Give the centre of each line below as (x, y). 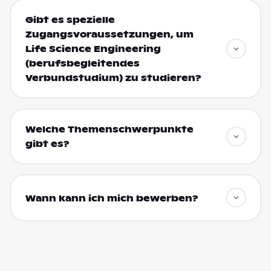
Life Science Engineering (93, 49)
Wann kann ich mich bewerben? (112, 198)
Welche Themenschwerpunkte (109, 130)
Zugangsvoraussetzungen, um (109, 35)
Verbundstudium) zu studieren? (113, 78)
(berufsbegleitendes (82, 64)
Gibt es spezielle (70, 20)
